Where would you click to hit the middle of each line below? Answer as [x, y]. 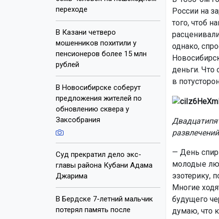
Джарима [72, 176]
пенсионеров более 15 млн [101, 54]
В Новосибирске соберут [98, 87]
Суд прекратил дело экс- [99, 154]
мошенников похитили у [96, 43]
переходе [72, 9]
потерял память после [93, 209]
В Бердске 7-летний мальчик [104, 199]
